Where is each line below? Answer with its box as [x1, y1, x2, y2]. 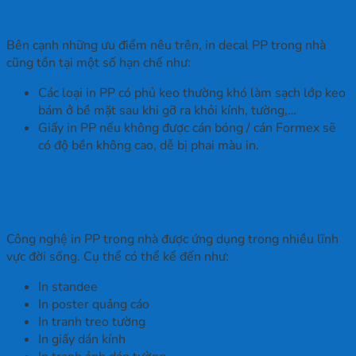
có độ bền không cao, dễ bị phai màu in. [38, 136, 259, 154]
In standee [38, 277, 98, 296]
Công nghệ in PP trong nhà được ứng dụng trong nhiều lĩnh [6, 230, 339, 248]
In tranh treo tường [38, 312, 145, 331]
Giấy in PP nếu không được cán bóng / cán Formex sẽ [38, 118, 336, 137]
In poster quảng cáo [38, 295, 149, 313]
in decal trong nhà [6, 192, 160, 215]
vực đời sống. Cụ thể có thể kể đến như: [6, 247, 229, 265]
